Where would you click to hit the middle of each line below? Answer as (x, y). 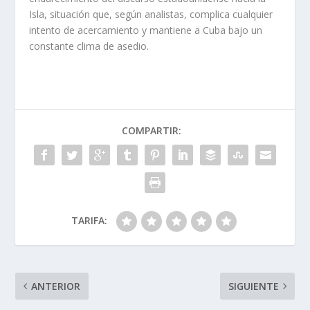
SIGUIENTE (253, 286)
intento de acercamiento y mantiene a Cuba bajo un (146, 30)
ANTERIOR (56, 286)
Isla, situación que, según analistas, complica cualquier (151, 15)
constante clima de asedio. (89, 46)
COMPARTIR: (152, 131)
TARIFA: (89, 221)
